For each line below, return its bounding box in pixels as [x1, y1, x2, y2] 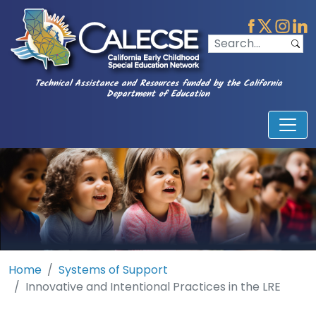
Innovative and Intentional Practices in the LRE [25, 278, 281, 295]
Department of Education [107, 87, 209, 102]
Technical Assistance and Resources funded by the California [34, 76, 282, 92]
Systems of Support [59, 261, 168, 278]
